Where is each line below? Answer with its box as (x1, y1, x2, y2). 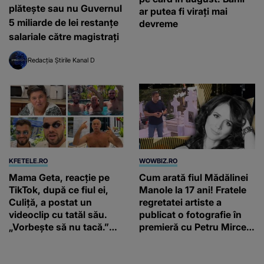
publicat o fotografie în (139, 208, 242, 220)
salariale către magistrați (9, 31, 119, 43)
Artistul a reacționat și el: (9, 233, 121, 245)
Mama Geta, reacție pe (9, 171, 110, 183)
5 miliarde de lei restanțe (9, 16, 118, 29)
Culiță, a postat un (9, 196, 92, 208)
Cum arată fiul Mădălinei (139, 171, 248, 183)
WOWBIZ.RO (139, 156, 177, 165)
